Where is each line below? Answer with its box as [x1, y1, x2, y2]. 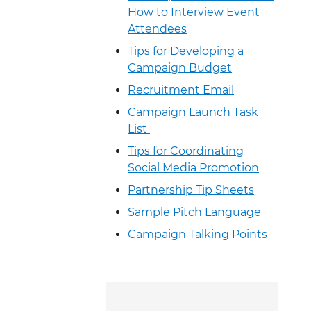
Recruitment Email [128, 83, 234, 97]
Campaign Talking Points [128, 228, 267, 242]
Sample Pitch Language [128, 205, 261, 219]
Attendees [128, 22, 187, 36]
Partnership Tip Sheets [128, 183, 254, 197]
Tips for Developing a [128, 44, 244, 58]
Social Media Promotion [128, 161, 259, 175]
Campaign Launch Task [128, 106, 258, 119]
